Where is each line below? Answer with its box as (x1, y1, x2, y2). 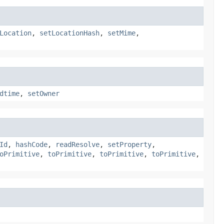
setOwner (27, 89, 59, 97)
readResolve (55, 140, 99, 148)
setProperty (107, 140, 151, 148)
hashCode (15, 140, 47, 148)
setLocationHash (39, 28, 99, 37)
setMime (107, 28, 135, 37)
